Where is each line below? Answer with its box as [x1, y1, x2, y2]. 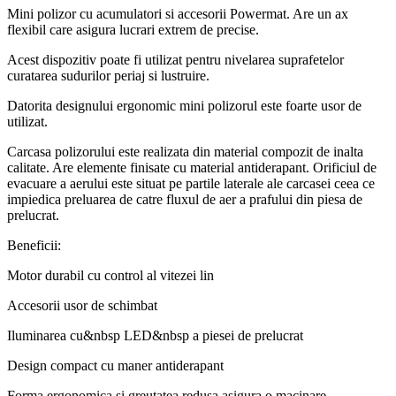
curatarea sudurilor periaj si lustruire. [7, 67, 209, 83]
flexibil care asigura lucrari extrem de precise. [7, 21, 259, 37]
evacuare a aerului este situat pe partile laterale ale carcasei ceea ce [7, 175, 375, 191]
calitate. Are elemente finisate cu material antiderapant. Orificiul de [7, 159, 377, 175]
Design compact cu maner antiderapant [7, 357, 224, 373]
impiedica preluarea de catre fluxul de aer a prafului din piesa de [7, 191, 362, 207]
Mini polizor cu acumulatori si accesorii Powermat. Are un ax [7, 5, 348, 21]
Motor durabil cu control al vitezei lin [7, 267, 214, 283]
